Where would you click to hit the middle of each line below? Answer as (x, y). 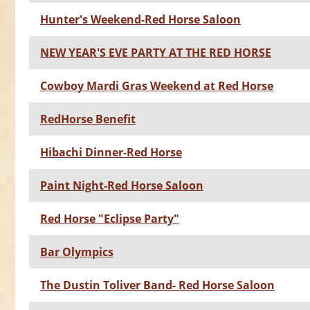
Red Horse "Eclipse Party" (110, 219)
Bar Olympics (77, 252)
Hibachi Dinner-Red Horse (111, 153)
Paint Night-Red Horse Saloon (122, 186)
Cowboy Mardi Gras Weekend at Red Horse (157, 86)
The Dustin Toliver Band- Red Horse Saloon (157, 285)
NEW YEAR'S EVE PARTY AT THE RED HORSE (156, 53)
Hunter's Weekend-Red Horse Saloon (140, 20)
